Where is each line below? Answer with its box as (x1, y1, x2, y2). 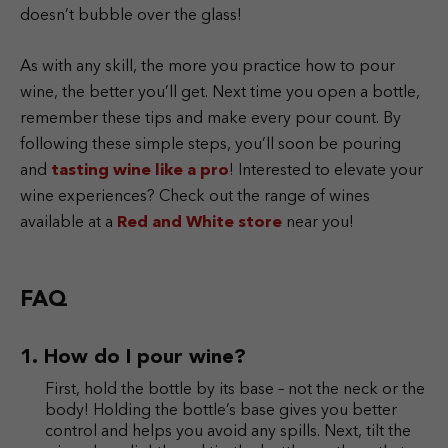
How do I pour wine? (44, 347, 246, 368)
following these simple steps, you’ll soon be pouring (20, 136, 401, 153)
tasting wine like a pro (51, 162, 229, 179)
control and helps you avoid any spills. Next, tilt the (45, 423, 411, 440)
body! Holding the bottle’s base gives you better (45, 402, 397, 419)
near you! (282, 214, 354, 231)
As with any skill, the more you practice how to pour (20, 58, 395, 75)
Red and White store (117, 214, 282, 231)
